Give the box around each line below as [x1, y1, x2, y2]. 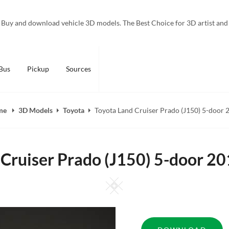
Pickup [27, 64, 49, 73]
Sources [65, 64, 91, 73]
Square [122, 176, 151, 188]
